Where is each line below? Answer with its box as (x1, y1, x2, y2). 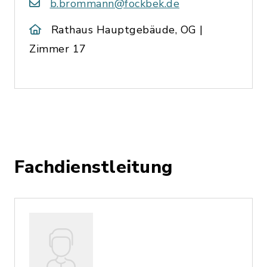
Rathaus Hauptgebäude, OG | (51, 22, 203, 37)
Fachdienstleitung (14, 154, 173, 179)
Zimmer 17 (29, 41, 86, 56)
